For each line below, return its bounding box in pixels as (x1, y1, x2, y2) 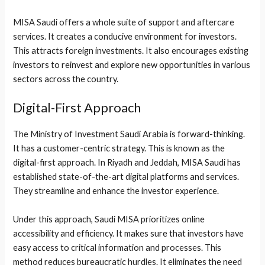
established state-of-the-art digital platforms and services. (13, 172, 240, 182)
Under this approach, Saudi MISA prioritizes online (13, 214, 205, 224)
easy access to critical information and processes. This (13, 242, 222, 253)
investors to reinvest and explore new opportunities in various (13, 60, 251, 70)
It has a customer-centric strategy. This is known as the (13, 143, 225, 154)
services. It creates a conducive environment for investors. (13, 31, 237, 42)
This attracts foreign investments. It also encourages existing (13, 46, 249, 56)
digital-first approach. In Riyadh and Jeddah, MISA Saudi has (13, 157, 241, 168)
